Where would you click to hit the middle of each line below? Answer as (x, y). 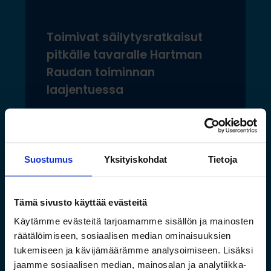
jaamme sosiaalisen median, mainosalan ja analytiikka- (130, 264)
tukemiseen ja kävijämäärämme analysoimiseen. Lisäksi (133, 250)
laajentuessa (85, 90)
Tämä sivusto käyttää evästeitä (81, 202)
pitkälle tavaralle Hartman (124, 55)
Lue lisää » (86, 129)
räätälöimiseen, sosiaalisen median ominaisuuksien (122, 235)
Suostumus (48, 159)
